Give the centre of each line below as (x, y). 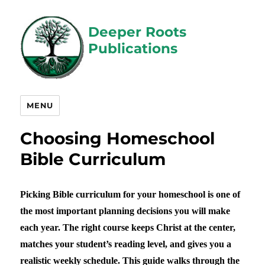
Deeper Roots (138, 32)
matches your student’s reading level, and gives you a (126, 244)
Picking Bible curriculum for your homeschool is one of (130, 194)
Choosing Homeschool (118, 138)
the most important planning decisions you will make (125, 211)
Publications (133, 49)
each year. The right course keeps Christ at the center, (128, 227)
